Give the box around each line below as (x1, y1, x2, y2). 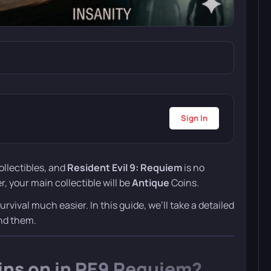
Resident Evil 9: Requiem (67, 160, 182, 174)
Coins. (171, 175, 199, 189)
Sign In (181, 113, 207, 124)
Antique (132, 175, 171, 189)
